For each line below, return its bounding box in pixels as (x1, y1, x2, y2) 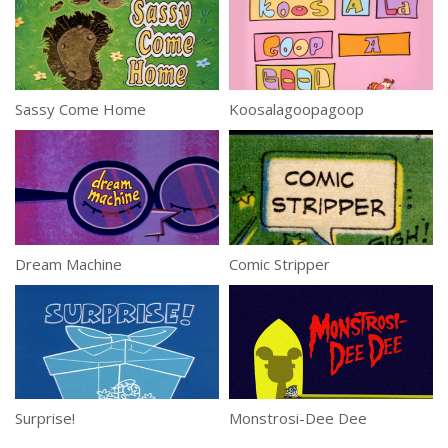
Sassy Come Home (15, 98, 146, 119)
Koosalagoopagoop (229, 98, 364, 119)
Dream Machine (15, 253, 122, 274)
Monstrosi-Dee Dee (229, 408, 367, 429)
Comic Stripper (229, 253, 330, 274)
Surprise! (15, 408, 75, 429)
